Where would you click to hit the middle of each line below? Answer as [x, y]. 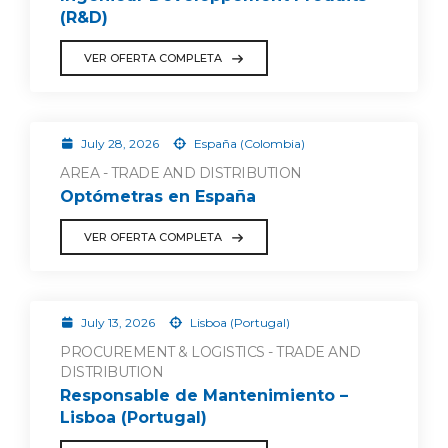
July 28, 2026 [119, 144]
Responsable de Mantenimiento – [204, 395]
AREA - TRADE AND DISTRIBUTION [181, 173]
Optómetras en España [158, 196]
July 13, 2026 [117, 322]
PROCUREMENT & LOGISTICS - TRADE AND [210, 352]
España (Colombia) [247, 144]
